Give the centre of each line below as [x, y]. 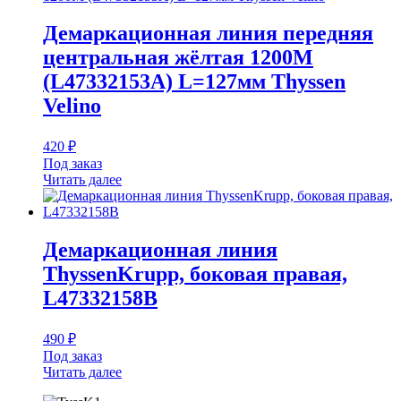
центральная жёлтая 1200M [178, 58]
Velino [72, 106]
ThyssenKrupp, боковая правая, [195, 274]
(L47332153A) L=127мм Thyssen [194, 82]
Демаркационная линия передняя [208, 34]
